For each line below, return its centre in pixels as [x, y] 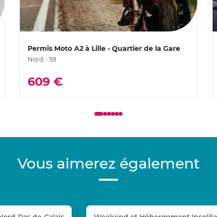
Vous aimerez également [108, 164]
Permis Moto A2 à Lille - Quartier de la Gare [104, 49]
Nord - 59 [42, 59]
